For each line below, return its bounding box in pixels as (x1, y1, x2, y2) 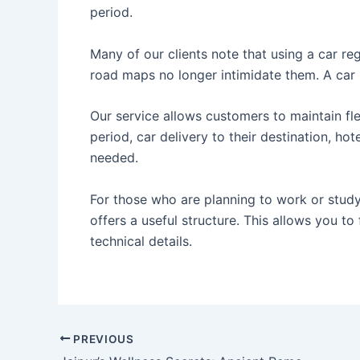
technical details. (90, 232, 192, 249)
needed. (90, 149, 138, 166)
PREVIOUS (70, 332, 134, 346)
